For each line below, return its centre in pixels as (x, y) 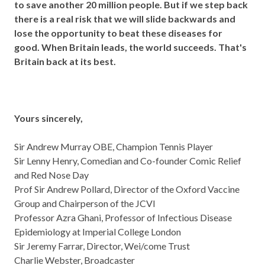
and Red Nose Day (52, 175)
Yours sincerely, (49, 118)
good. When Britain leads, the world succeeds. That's (130, 47)
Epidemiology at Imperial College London (98, 232)
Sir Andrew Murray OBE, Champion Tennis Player (114, 146)
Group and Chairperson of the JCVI (86, 203)
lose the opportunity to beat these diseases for (118, 33)
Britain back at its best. (66, 61)
